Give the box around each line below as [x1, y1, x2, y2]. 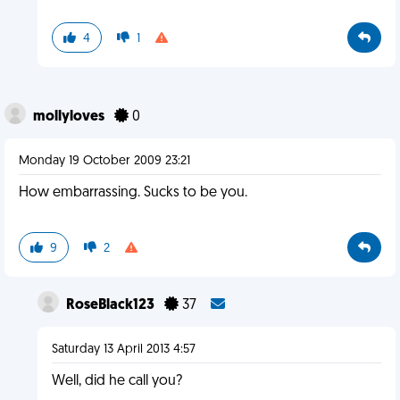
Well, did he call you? [51, 374, 182, 388]
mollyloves [33, 110, 107, 124]
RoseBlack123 [65, 298, 157, 312]
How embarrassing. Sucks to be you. [19, 186, 247, 200]
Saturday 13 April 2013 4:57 [51, 343, 196, 356]
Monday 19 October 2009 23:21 [19, 154, 190, 168]
